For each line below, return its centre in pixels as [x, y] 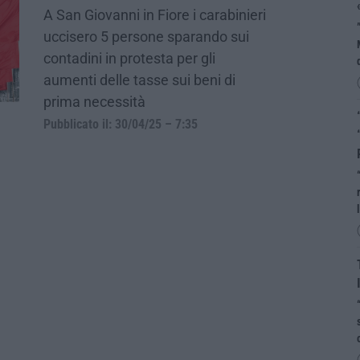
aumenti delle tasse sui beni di [139, 80]
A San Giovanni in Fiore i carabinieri [155, 14]
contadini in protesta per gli [129, 58]
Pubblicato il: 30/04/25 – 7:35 [121, 124]
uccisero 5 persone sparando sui [146, 36]
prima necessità [94, 101]
